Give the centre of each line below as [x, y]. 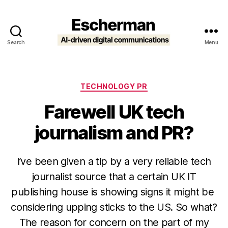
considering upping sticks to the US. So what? [114, 207]
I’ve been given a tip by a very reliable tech [114, 161]
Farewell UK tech [114, 112]
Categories [136, 84]
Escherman [138, 50]
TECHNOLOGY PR [114, 86]
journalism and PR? [114, 133]
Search [16, 42]
